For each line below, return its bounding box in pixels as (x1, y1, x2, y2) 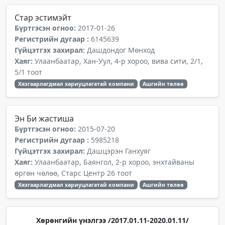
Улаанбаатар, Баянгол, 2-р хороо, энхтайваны (35, 157, 194, 167)
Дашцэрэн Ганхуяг (87, 146, 151, 156)
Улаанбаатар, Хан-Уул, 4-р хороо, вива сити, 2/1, (35, 56, 203, 66)
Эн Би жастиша (15, 113, 74, 124)
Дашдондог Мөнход (87, 45, 155, 55)
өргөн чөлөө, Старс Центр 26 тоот (15, 168, 132, 178)
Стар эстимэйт (15, 12, 71, 23)
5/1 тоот (15, 67, 42, 77)
